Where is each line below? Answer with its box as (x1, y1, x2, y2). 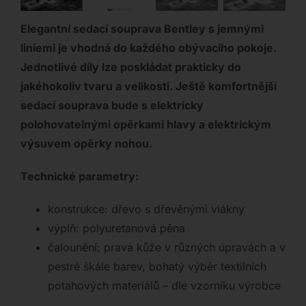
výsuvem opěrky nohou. (20, 137, 152, 151)
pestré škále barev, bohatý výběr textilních (47, 260, 266, 274)
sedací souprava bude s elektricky (20, 98, 204, 113)
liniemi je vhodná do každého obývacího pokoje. (20, 41, 277, 55)
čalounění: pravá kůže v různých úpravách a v (47, 240, 286, 255)
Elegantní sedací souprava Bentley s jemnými (20, 22, 264, 36)
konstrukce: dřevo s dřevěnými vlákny (47, 202, 245, 217)
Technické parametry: (20, 169, 139, 184)
